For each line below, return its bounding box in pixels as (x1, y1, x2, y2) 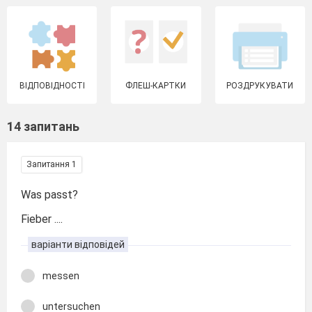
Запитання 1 (26, 159, 77, 169)
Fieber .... (21, 212, 63, 226)
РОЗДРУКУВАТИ (226, 81, 294, 91)
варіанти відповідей (31, 238, 125, 250)
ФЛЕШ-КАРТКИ (125, 81, 187, 91)
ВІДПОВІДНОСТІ (19, 81, 85, 91)
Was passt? (21, 188, 78, 201)
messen (42, 270, 79, 281)
